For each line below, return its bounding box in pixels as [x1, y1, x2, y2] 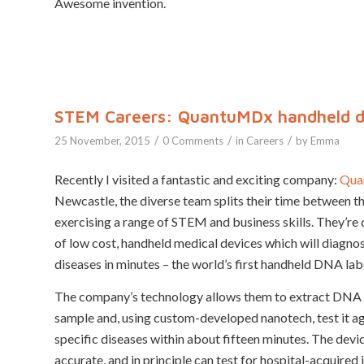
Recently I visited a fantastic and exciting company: [54, 171, 340, 187]
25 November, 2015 [54, 134, 150, 148]
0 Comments [162, 134, 223, 148]
